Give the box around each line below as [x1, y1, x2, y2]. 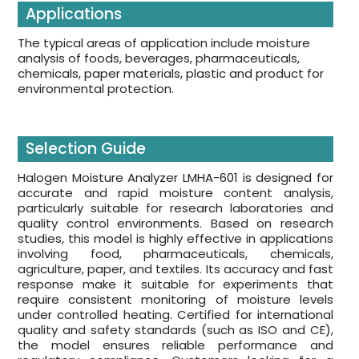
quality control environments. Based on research [18, 214, 333, 232]
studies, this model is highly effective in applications [18, 229, 333, 247]
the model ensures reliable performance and [18, 336, 333, 353]
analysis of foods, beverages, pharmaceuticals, [18, 49, 300, 67]
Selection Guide [26, 137, 146, 159]
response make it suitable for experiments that [18, 275, 333, 292]
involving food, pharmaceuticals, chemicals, [18, 244, 333, 262]
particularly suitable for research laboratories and [18, 199, 333, 216]
